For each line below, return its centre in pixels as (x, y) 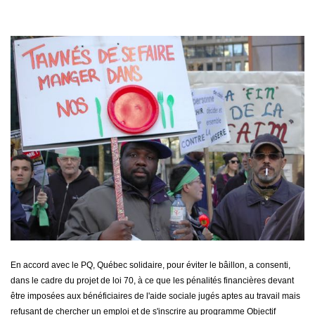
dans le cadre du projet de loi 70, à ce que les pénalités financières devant (152, 281)
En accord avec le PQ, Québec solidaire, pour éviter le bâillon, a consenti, (150, 265)
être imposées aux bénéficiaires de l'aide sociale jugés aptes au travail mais (155, 296)
